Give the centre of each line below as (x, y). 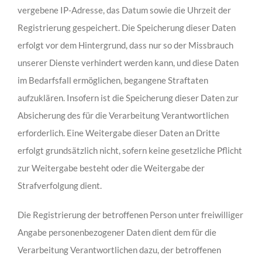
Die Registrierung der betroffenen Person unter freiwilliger (130, 215)
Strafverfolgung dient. (59, 186)
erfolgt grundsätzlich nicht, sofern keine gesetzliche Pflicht (130, 151)
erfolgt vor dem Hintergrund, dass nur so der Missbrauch (125, 45)
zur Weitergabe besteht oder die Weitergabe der (111, 168)
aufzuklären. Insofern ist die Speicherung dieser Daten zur (128, 98)
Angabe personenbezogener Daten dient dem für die (117, 232)
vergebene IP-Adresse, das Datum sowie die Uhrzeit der (124, 10)
